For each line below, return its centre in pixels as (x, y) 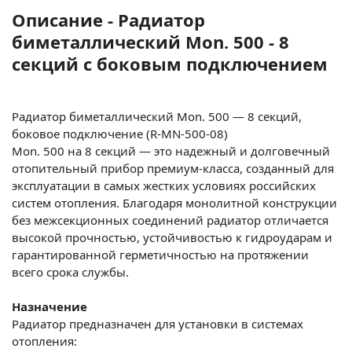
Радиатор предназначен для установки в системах (158, 323)
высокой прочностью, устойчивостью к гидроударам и (172, 237)
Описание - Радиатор (108, 19)
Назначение (49, 306)
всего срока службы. (70, 271)
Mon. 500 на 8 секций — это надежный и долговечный (171, 150)
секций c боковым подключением (170, 63)
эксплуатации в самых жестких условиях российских (164, 185)
